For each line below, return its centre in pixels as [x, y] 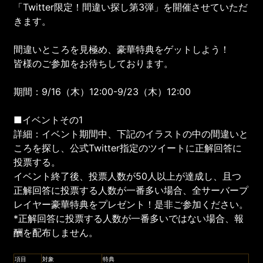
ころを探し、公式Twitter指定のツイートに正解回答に [128, 148]
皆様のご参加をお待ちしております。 [94, 63]
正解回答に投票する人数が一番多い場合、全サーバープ [131, 190]
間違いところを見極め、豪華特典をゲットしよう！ [122, 49]
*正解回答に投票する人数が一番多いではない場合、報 [129, 218]
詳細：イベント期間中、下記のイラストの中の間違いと [131, 134]
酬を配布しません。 [56, 232]
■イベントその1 [48, 119]
